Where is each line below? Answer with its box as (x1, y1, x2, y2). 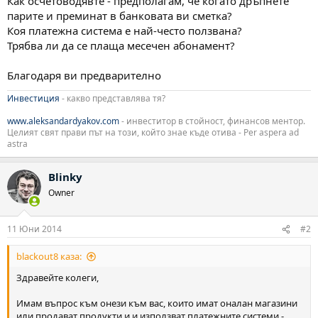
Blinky (48, 169, 82, 184)
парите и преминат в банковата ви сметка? (7, 8, 232, 23)
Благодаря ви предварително (7, 67, 161, 82)
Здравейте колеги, (16, 271, 99, 284)
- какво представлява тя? (62, 92, 165, 104)
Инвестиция (7, 92, 62, 104)
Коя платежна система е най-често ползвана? (7, 23, 242, 38)
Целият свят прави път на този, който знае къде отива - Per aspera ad (7, 126, 299, 138)
